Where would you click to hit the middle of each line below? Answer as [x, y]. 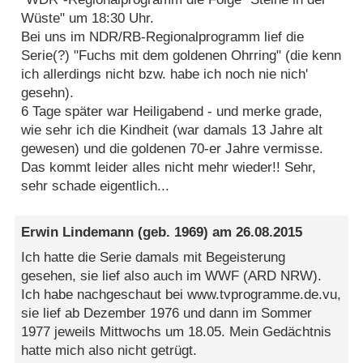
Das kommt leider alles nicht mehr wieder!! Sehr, [169, 167]
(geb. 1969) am [185, 232]
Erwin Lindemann [78, 232]
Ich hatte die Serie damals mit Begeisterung [154, 258]
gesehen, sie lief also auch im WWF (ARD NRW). [172, 276]
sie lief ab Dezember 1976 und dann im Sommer [167, 314]
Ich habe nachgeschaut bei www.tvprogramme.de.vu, [181, 295]
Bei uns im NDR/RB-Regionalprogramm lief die [163, 36]
